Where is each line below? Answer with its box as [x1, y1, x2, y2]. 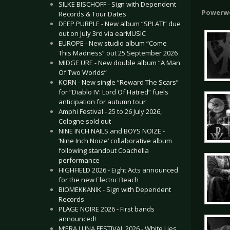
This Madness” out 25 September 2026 [59, 48, 178, 57]
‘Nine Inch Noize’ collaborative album [59, 136, 172, 145]
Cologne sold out [59, 117, 111, 126]
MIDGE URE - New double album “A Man [59, 58, 180, 67]
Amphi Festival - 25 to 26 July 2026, [59, 107, 162, 116]
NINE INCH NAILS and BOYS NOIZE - [59, 126, 165, 136]
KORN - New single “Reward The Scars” [59, 78, 179, 87]
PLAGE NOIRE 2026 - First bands [59, 204, 155, 214]
